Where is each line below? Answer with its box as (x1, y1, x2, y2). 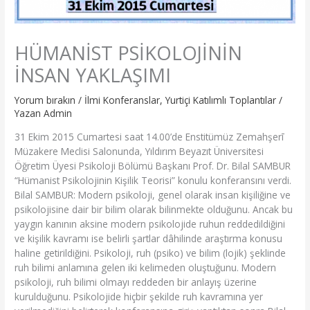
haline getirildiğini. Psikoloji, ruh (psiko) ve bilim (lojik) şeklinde (15, 246, 286, 259)
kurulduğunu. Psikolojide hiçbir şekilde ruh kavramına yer (15, 289, 264, 303)
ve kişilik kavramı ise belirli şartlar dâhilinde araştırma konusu (15, 231, 283, 245)
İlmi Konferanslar (84, 93, 161, 107)
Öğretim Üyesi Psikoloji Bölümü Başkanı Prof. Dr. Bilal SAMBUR (15, 158, 291, 172)
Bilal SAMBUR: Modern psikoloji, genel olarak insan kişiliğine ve (15, 188, 291, 201)
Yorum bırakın (15, 93, 76, 107)
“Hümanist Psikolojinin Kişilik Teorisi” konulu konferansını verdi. (15, 173, 292, 187)
